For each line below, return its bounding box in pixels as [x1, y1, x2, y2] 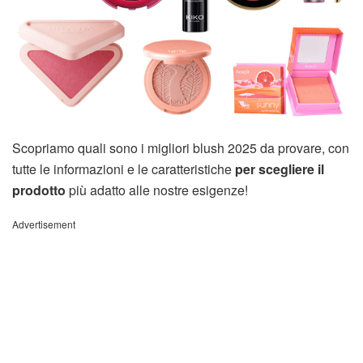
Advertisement [12, 216, 75, 231]
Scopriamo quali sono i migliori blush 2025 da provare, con [12, 138, 349, 157]
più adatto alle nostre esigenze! [66, 180, 248, 199]
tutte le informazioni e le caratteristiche [12, 159, 235, 178]
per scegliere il [235, 159, 324, 178]
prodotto [12, 180, 66, 199]
